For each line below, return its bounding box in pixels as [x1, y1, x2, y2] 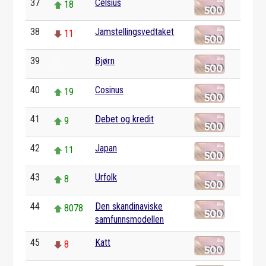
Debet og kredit [95, 113, 154, 125]
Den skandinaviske [95, 201, 163, 212]
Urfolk [95, 172, 117, 183]
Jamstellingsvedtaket [95, 26, 174, 37]
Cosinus [95, 84, 123, 96]
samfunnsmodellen [95, 214, 164, 225]
